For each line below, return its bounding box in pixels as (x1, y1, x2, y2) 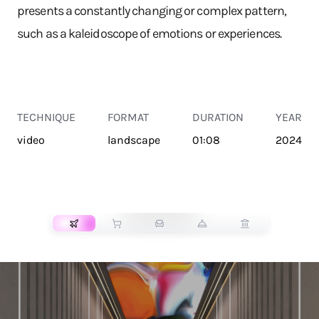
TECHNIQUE (17, 110, 75, 124)
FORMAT (108, 110, 149, 124)
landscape (108, 133, 160, 147)
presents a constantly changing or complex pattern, (17, 3, 287, 19)
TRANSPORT (138, 195, 181, 204)
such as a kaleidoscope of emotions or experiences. (17, 26, 282, 41)
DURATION (192, 110, 244, 124)
